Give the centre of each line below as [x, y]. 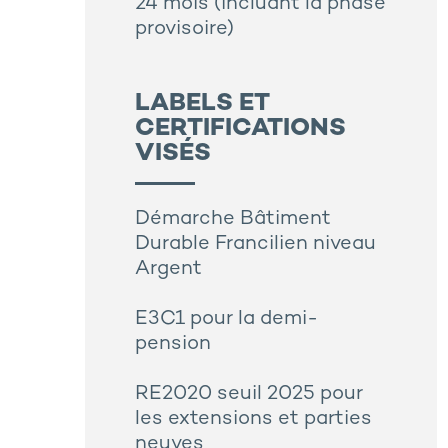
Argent [168, 270]
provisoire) [184, 30]
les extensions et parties [253, 420]
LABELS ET [202, 104]
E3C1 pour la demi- [226, 320]
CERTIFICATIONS [240, 129]
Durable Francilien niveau [255, 245]
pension [173, 345]
